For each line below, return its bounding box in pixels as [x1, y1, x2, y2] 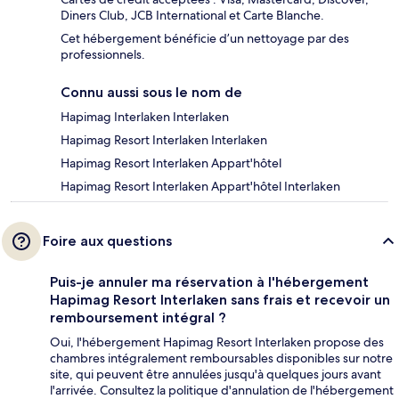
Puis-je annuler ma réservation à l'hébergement [50, 273, 369, 291]
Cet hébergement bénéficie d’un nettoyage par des [61, 30, 349, 47]
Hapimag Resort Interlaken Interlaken [61, 132, 267, 149]
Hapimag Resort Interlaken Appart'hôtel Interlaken [61, 178, 340, 195]
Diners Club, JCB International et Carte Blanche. [61, 7, 324, 24]
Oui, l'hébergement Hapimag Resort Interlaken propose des [50, 334, 384, 351]
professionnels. [61, 46, 145, 63]
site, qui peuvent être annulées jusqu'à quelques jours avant [50, 366, 381, 383]
